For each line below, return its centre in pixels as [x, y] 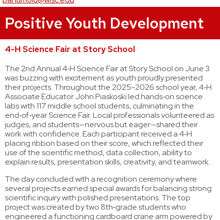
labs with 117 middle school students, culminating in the [99, 106]
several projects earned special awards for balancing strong [108, 188]
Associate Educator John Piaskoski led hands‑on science [104, 96]
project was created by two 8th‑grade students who [96, 207]
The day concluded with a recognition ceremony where [101, 179]
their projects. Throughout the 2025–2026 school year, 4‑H [108, 87]
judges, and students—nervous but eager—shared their [101, 124]
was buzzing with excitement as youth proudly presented [104, 78]
